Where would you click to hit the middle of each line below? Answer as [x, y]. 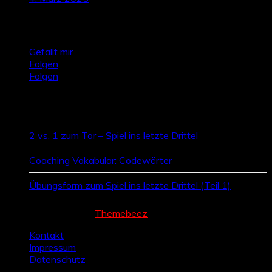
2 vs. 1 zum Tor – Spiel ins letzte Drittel [114, 135]
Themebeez [121, 213]
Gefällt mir [51, 52]
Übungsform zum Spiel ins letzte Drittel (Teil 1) [130, 185]
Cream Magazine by [50, 213]
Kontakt [46, 235]
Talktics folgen [54, 25]
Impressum [53, 247]
